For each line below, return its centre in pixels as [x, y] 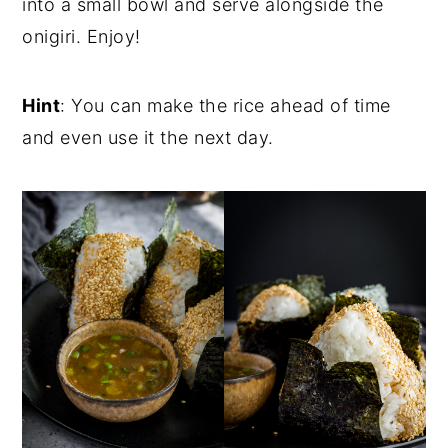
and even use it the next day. [148, 138]
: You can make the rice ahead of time [225, 106]
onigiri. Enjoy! [81, 37]
